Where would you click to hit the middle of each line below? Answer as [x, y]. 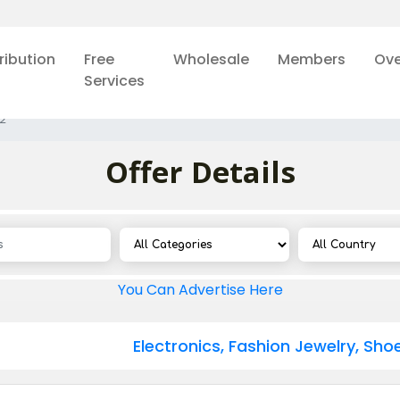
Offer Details [200, 172]
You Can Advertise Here [200, 290]
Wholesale [211, 59]
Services [114, 81]
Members [311, 59]
